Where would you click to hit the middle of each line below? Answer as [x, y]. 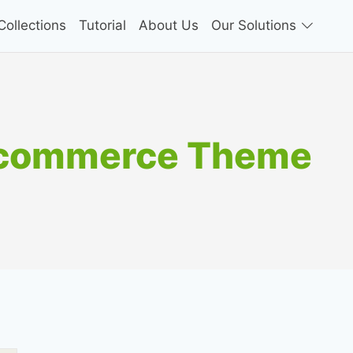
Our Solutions [255, 26]
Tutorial [102, 26]
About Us [168, 26]
